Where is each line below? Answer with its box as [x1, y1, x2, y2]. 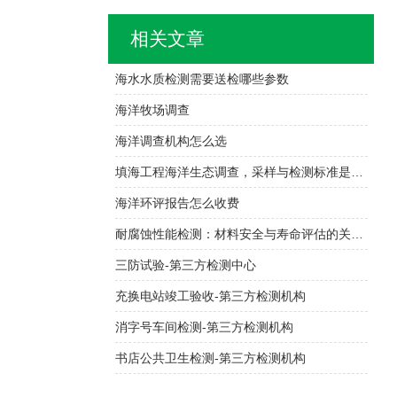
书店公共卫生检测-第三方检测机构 [114, 351, 306, 365]
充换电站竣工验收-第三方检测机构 [114, 289, 306, 303]
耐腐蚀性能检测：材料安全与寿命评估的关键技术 [350, 227, 363, 241]
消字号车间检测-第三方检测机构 [114, 320, 293, 334]
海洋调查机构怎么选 [114, 134, 227, 148]
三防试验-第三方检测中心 [114, 258, 256, 272]
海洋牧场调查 [114, 103, 190, 117]
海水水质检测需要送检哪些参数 [114, 72, 289, 86]
